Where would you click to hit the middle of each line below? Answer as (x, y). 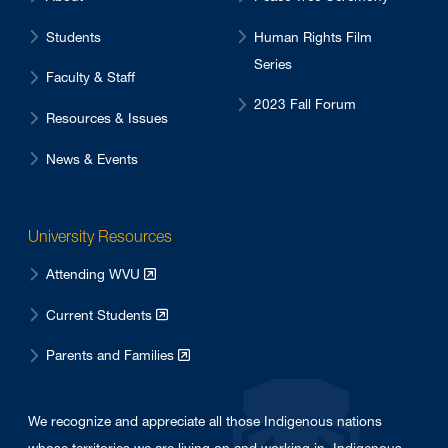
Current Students (101, 314)
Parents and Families (112, 355)
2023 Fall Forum (305, 104)
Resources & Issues (107, 117)
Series (273, 63)
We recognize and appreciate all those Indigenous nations (205, 421)
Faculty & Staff (90, 77)
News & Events (92, 158)
